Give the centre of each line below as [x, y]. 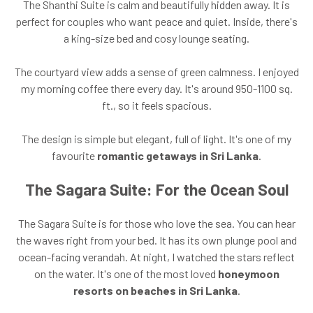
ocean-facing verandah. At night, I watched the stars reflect [156, 256]
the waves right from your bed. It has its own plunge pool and [156, 240]
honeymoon [248, 273]
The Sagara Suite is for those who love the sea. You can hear [156, 223]
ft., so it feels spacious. [156, 105]
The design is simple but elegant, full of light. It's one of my [156, 138]
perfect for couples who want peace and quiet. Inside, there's [156, 21]
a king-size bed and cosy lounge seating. [156, 38]
